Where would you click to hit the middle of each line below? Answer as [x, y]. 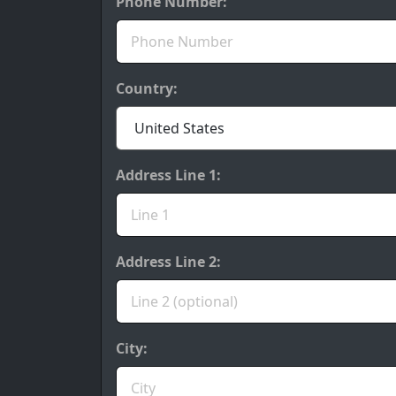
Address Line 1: [168, 175]
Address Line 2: [168, 262]
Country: [147, 88]
